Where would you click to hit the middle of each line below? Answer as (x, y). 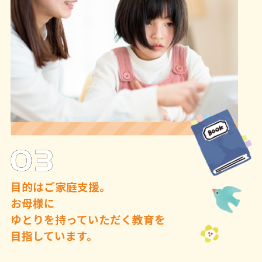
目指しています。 (54, 235)
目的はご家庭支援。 (60, 186)
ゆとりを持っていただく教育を (88, 219)
